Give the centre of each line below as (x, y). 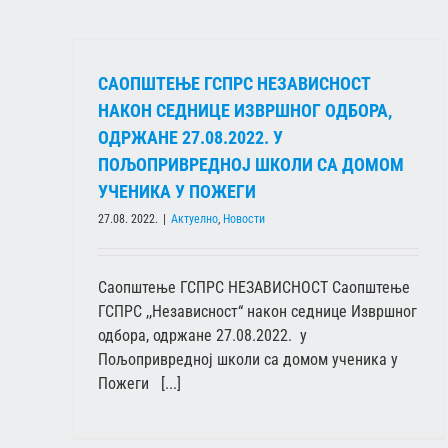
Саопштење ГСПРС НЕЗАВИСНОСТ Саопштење (254, 288)
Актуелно (194, 219)
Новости (244, 219)
